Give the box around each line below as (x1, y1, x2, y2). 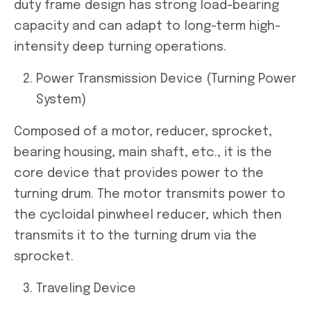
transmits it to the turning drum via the (14, 229, 257, 242)
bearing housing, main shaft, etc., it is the (14, 146, 272, 159)
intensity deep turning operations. (14, 40, 226, 53)
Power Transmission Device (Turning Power (36, 72, 296, 85)
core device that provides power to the (14, 167, 264, 180)
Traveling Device (36, 282, 136, 295)
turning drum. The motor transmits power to (14, 187, 285, 201)
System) (36, 93, 86, 106)
